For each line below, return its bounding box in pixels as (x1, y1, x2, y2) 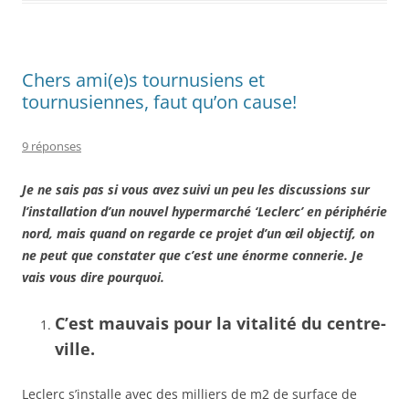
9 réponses (22, 137, 81, 154)
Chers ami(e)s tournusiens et (22, 67, 265, 92)
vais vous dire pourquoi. (22, 267, 164, 286)
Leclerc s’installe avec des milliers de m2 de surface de (22, 384, 357, 403)
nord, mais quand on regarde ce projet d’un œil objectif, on (22, 224, 374, 242)
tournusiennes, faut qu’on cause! (22, 89, 297, 114)
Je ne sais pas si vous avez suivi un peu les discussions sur (22, 180, 370, 198)
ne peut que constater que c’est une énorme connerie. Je (22, 246, 363, 264)
